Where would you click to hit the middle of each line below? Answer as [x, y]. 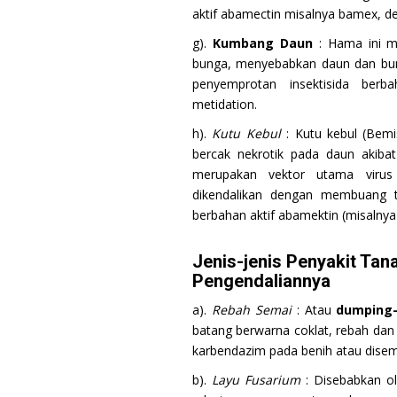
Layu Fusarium [256, 379]
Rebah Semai [251, 309]
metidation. [225, 104]
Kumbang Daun [262, 43]
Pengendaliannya [261, 280]
